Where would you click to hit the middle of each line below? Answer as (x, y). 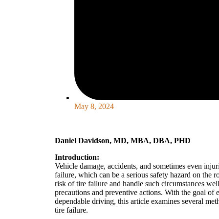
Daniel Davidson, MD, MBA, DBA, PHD (123, 141)
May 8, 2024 (94, 107)
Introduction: (77, 157)
